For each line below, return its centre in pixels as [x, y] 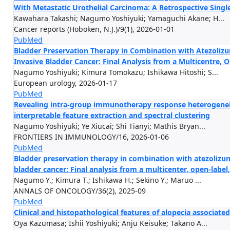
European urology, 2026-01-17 [65, 83]
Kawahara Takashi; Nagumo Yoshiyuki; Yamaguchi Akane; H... [119, 18]
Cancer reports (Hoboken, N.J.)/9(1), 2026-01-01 [94, 29]
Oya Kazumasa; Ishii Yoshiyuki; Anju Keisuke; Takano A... [111, 223]
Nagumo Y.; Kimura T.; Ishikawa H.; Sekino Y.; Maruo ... [108, 180]
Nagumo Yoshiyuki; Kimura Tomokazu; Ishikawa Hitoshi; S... [116, 72]
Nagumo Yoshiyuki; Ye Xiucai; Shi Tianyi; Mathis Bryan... [110, 126]
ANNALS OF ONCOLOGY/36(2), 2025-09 [80, 191]
